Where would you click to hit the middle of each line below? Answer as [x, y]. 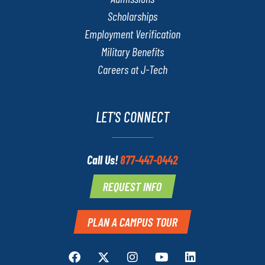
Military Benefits [132, 52]
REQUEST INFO [132, 186]
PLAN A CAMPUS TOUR [132, 222]
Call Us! [104, 160]
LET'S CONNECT [132, 117]
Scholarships [132, 16]
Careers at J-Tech [132, 70]
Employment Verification [132, 34]
